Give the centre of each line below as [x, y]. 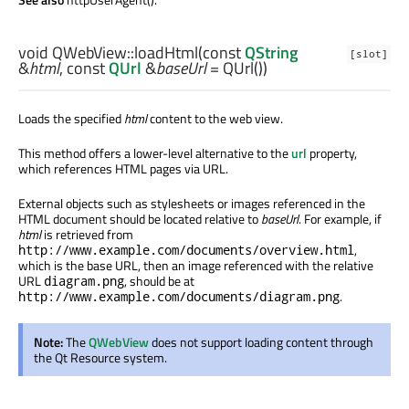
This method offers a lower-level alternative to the [155, 153]
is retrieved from [87, 235]
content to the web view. [215, 119]
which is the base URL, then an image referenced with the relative [196, 266]
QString [271, 53]
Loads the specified [71, 119]
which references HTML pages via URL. [123, 169]
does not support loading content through [261, 342]
